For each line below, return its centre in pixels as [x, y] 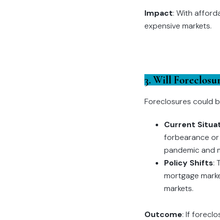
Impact [159, 13]
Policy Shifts [189, 163]
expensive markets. [178, 26]
